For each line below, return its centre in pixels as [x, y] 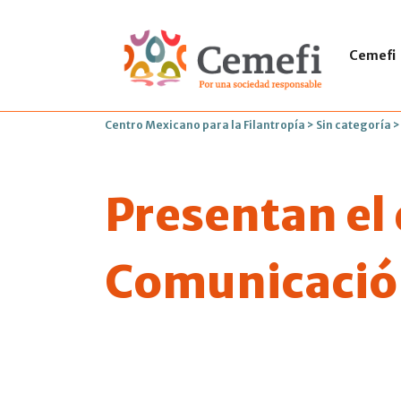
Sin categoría [354, 125]
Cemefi [372, 55]
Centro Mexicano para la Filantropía [205, 125]
